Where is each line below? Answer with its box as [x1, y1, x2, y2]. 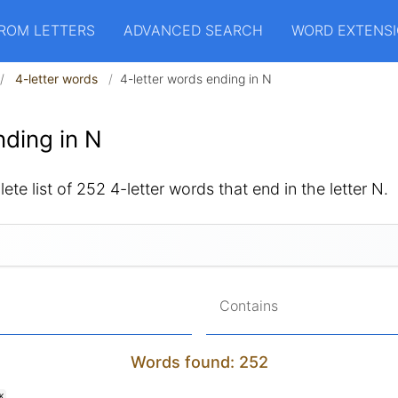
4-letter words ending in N [120, 71, 272, 86]
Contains [219, 297, 278, 314]
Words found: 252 [130, 353, 268, 371]
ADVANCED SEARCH [123, 20, 263, 39]
